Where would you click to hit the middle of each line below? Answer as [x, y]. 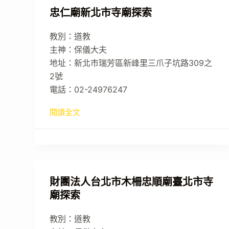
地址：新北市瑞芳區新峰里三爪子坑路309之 [131, 63]
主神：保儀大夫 [78, 50]
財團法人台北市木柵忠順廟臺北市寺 [132, 182]
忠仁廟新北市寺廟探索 [101, 13]
